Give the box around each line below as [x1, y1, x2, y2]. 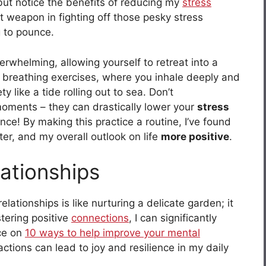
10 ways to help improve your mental [25, 227, 200, 239]
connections [71, 212, 129, 224]
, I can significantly [129, 212, 217, 224]
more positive [161, 130, 229, 142]
